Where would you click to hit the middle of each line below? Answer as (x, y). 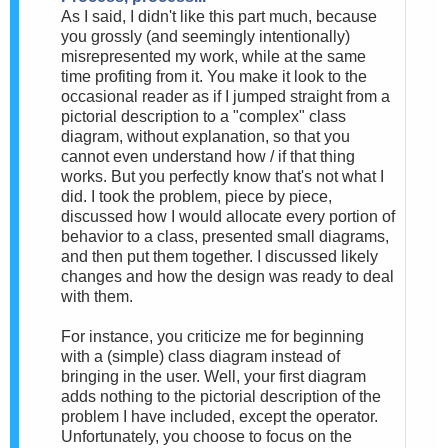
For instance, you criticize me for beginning (212, 336)
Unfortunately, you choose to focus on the (206, 436)
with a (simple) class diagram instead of (200, 356)
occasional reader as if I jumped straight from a (225, 96)
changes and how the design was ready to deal (227, 276)
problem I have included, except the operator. (219, 416)
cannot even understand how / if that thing (208, 156)
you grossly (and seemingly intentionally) (205, 36)
